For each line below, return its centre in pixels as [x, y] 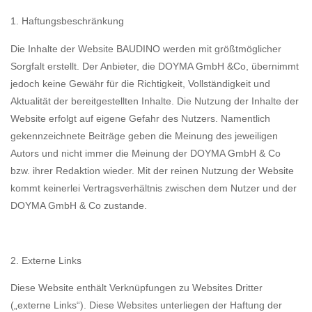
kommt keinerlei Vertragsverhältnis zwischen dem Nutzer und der [154, 188]
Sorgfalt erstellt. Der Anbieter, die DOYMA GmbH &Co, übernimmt [155, 66]
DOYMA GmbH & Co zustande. [79, 205]
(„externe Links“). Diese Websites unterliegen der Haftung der [146, 305]
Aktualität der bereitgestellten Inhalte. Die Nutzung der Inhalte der [155, 101]
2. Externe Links [46, 260]
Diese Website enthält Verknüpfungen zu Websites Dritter [136, 287]
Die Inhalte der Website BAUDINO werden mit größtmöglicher [146, 48]
